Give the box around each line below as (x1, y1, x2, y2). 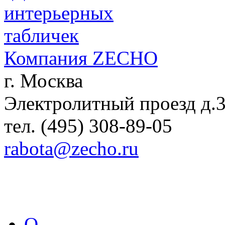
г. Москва (4, 69, 83, 91)
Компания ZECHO (4, 47, 158, 69)
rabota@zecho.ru (4, 137, 139, 159)
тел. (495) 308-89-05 (4, 115, 172, 137)
